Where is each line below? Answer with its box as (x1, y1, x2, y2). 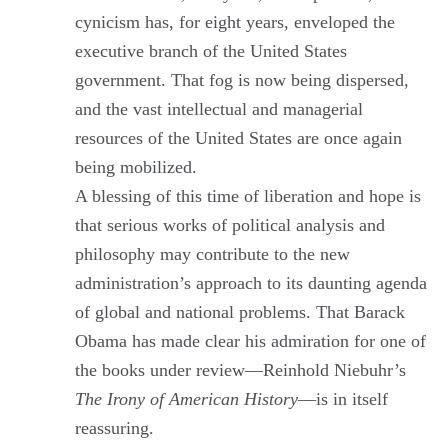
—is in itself (298, 388, 388, 409)
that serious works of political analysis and (75, 214, 385, 235)
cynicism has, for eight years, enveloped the (75, 11, 395, 32)
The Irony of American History (75, 388, 298, 409)
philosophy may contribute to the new (75, 243, 350, 264)
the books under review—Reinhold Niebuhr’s (75, 359, 406, 380)
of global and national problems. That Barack (75, 301, 405, 322)
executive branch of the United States (75, 40, 347, 61)
